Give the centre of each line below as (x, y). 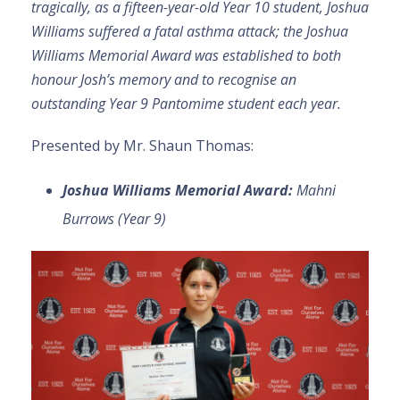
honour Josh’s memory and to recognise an (164, 80)
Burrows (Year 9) (114, 219)
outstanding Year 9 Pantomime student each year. (186, 104)
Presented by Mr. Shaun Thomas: (142, 146)
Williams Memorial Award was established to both (186, 56)
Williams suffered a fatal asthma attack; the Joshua (190, 32)
